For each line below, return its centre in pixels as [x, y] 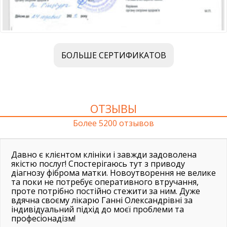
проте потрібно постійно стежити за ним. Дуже [106, 191]
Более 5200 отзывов [113, 123]
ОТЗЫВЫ [113, 109]
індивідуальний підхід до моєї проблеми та [98, 210]
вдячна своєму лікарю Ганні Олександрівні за [102, 200]
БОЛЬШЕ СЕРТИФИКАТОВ [113, 55]
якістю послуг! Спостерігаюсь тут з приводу [98, 164]
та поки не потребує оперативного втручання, [105, 182]
